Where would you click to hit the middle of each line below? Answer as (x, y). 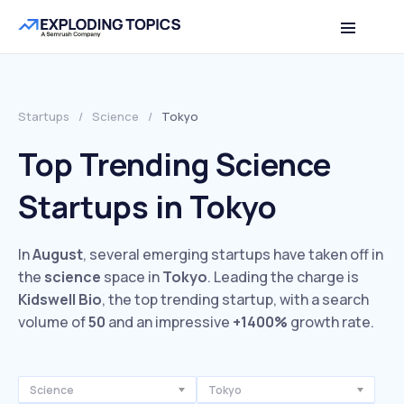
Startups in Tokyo (147, 207)
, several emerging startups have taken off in (233, 254)
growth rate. (331, 322)
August (58, 254)
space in (132, 277)
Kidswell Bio (60, 299)
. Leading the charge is (283, 277)
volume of (53, 322)
